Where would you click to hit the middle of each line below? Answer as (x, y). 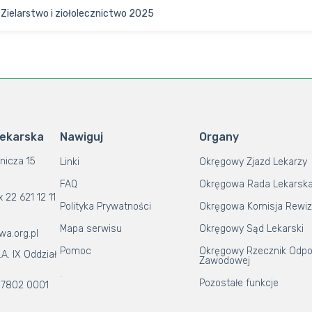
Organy (219, 137)
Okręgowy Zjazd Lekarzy (253, 162)
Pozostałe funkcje (239, 283)
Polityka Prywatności (106, 206)
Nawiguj (82, 137)
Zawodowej (225, 261)
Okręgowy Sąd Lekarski (252, 229)
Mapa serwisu (91, 229)
